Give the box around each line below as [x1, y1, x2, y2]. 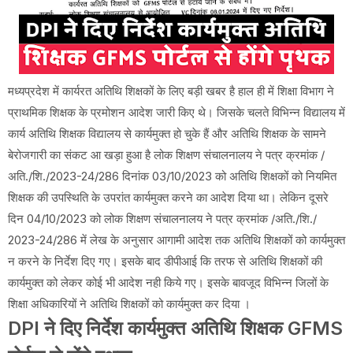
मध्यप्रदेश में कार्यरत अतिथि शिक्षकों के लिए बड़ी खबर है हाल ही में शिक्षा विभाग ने [8, 83, 334, 98]
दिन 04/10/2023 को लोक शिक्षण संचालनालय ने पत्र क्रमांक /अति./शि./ [8, 210, 317, 226]
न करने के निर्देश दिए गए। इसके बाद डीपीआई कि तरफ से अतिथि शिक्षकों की [8, 253, 322, 269]
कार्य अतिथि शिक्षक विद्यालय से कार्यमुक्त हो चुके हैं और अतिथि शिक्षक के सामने [8, 125, 326, 141]
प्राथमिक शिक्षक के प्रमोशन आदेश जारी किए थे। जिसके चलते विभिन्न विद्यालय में [8, 104, 345, 120]
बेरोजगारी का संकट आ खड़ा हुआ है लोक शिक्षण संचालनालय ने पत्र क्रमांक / [8, 147, 325, 162]
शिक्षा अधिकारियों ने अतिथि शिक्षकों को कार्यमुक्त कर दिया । [8, 295, 251, 311]
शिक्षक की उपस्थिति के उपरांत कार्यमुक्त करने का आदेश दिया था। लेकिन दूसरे [8, 189, 329, 205]
